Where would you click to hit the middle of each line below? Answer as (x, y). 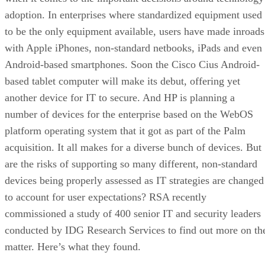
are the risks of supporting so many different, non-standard (131, 164)
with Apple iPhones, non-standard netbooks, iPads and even (133, 48)
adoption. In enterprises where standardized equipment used (133, 14)
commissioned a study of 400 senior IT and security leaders (133, 213)
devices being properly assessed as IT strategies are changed (134, 180)
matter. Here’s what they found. (73, 246)
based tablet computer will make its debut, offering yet (122, 81)
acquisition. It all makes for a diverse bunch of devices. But (133, 147)
